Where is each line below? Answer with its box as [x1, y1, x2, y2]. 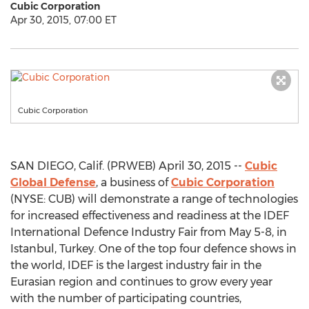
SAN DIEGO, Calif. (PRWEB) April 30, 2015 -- [10, 159, 245, 172]
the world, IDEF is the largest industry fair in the [10, 259, 261, 272]
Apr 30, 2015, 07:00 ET [10, 14, 117, 26]
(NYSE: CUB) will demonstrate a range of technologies [10, 192, 298, 206]
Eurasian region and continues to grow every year [10, 275, 272, 288]
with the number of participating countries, [10, 292, 241, 305]
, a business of [96, 176, 171, 189]
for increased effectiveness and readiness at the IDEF [10, 209, 289, 222]
